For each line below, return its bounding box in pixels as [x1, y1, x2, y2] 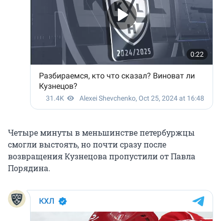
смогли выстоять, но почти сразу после [8, 139, 166, 150]
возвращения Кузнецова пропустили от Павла [8, 151, 195, 162]
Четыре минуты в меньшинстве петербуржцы [8, 127, 195, 138]
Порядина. [8, 163, 50, 174]
